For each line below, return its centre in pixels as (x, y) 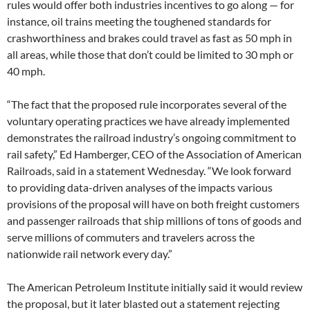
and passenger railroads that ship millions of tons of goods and (154, 220)
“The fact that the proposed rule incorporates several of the (147, 104)
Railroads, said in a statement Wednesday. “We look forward (149, 170)
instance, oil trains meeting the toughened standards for (139, 21)
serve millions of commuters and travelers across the (131, 237)
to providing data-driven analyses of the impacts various (140, 187)
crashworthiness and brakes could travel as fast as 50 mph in (149, 37)
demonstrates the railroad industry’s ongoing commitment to (152, 137)
